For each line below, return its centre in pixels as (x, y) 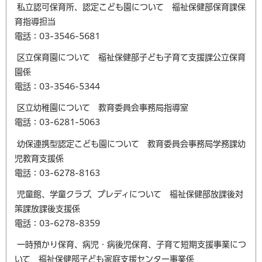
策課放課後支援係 (47, 208)
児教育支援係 (39, 158)
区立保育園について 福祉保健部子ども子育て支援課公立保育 (130, 58)
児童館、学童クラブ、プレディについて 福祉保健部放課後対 (129, 194)
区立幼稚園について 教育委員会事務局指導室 (101, 108)
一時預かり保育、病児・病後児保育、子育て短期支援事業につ (130, 244)
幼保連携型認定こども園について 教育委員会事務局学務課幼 (130, 144)
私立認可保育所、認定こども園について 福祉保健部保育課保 (130, 7)
